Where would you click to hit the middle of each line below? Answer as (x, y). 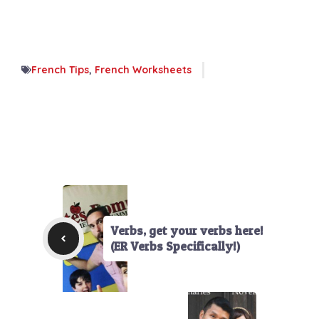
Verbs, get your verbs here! (187, 230)
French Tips (60, 69)
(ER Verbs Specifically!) (176, 246)
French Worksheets (143, 69)
